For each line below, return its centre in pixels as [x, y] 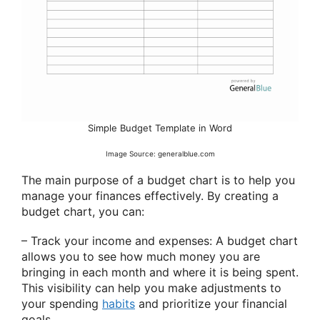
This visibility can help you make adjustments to [151, 288]
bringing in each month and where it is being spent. [160, 272]
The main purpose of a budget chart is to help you [158, 180]
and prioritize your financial [211, 304]
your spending [62, 304]
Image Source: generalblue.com [160, 153]
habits [119, 304]
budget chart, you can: [83, 211]
